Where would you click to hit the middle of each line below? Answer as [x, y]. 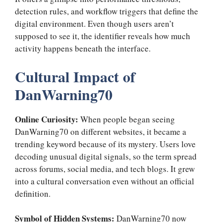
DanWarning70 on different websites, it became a [101, 131]
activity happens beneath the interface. [83, 49]
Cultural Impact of [75, 76]
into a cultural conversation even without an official [105, 181]
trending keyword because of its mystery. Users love [105, 144]
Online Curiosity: [48, 119]
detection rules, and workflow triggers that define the [107, 11]
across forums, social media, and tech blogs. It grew [105, 168]
